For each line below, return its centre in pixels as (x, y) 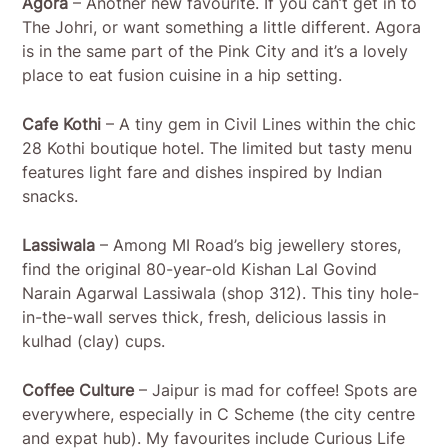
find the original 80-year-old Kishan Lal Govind (200, 269)
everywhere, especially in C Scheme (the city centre (219, 414)
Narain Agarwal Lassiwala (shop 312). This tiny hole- (221, 293)
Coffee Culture (78, 390)
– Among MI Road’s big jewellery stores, (248, 245)
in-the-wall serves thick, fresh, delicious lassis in (204, 317)
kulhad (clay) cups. (94, 341)
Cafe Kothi (62, 124)
